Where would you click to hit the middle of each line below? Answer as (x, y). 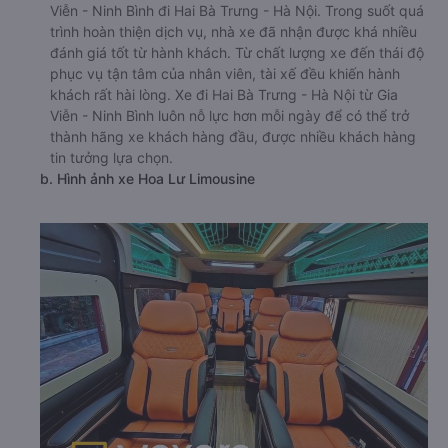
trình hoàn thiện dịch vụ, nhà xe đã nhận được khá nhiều (233, 31)
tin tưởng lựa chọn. (111, 157)
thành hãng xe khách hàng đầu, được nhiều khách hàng (233, 136)
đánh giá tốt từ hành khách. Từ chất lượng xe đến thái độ (237, 52)
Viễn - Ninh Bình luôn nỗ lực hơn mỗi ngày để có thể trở (229, 115)
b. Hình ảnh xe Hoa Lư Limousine (147, 178)
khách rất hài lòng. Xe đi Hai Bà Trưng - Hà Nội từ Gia (224, 94)
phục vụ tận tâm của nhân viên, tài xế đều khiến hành (225, 73)
